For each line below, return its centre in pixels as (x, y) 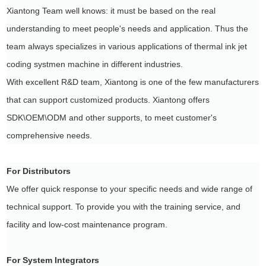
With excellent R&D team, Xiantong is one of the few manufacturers (133, 82)
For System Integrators (53, 260)
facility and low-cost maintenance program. (90, 224)
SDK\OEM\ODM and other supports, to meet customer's (112, 118)
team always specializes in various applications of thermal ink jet (127, 46)
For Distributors (39, 171)
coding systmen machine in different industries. (95, 64)
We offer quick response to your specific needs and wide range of (130, 189)
